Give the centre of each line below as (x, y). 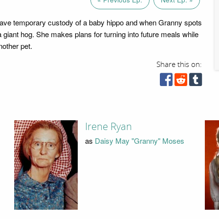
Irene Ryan (108, 127)
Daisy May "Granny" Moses (139, 140)
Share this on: (179, 64)
